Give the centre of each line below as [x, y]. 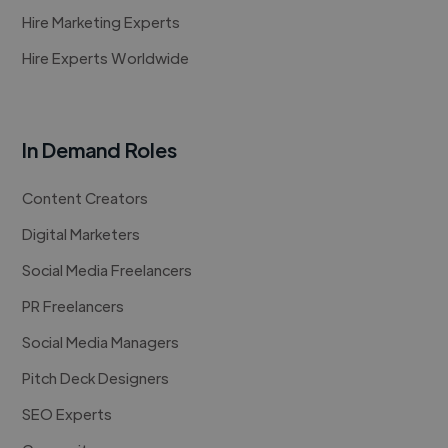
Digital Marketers [81, 234]
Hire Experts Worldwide [106, 58]
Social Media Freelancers [107, 270]
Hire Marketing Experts [101, 22]
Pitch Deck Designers [96, 378]
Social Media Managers [101, 342]
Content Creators [85, 198]
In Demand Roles [100, 150]
